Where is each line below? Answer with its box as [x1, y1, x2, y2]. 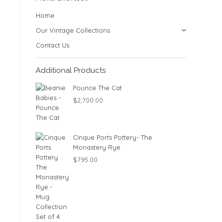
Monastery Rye [73, 143, 120, 151]
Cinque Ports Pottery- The [73, 133, 152, 141]
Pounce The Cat [73, 84, 122, 92]
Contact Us [36, 41, 69, 49]
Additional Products [36, 66, 106, 75]
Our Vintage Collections [36, 26, 110, 34]
